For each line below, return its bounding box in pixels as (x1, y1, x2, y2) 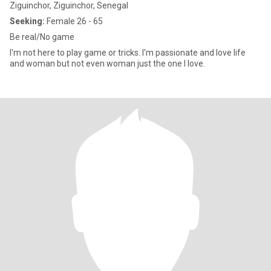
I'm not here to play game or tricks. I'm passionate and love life (10, 48, 246, 57)
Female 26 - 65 (45, 16, 103, 26)
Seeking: (10, 16, 45, 26)
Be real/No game (10, 32, 74, 42)
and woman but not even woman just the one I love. (10, 59, 205, 68)
